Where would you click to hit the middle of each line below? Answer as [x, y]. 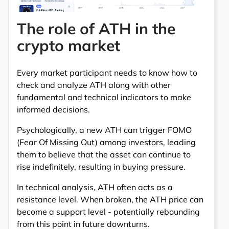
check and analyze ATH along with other [94, 85]
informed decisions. [53, 109]
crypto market [68, 45]
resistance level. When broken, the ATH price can [110, 199]
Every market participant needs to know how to [107, 72]
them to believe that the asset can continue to [104, 154]
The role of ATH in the [96, 28]
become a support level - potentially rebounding [108, 211]
